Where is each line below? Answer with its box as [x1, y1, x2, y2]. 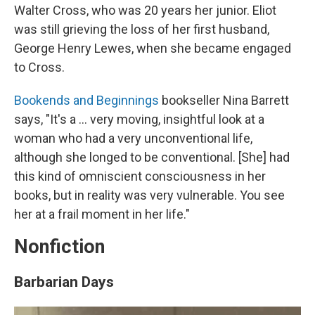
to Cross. [14, 60, 65, 75]
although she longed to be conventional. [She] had [14, 150, 290, 165]
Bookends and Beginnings [14, 93, 159, 108]
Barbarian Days [14, 273, 114, 291]
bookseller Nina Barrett [159, 93, 289, 108]
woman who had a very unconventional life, [14, 131, 252, 146]
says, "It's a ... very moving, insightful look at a [14, 112, 264, 127]
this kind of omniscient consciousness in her [14, 169, 266, 184]
